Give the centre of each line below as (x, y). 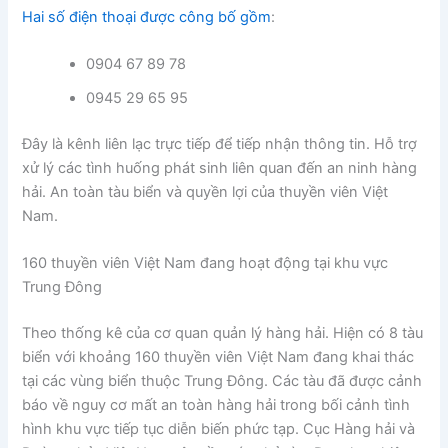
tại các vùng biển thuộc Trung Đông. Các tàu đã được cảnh (222, 381)
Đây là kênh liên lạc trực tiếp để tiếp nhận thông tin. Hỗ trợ (220, 143)
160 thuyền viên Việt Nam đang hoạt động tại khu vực (205, 263)
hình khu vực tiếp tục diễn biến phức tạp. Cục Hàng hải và (219, 429)
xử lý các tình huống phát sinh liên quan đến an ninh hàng (220, 167)
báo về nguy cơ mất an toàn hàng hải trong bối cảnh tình (216, 405)
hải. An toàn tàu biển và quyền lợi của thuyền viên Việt (205, 191)
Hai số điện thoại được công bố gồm (147, 16)
